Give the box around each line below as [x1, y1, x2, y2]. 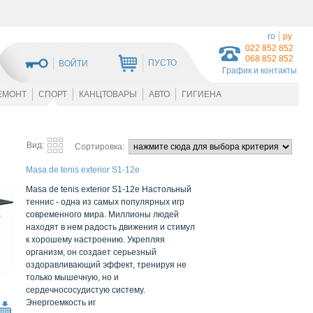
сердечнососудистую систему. [26, 285, 145, 295]
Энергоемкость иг [26, 298, 96, 307]
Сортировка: [75, 142, 126, 152]
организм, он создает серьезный [26, 247, 156, 257]
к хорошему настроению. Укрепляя [26, 235, 165, 245]
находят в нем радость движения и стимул [26, 222, 195, 232]
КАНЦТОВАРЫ [78, 89, 137, 99]
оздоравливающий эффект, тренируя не [26, 260, 187, 270]
